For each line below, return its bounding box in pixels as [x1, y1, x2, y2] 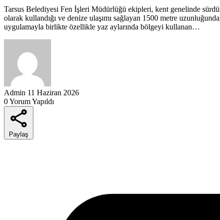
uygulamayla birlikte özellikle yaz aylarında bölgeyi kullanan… [4, 22, 200, 31]
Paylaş [9, 130, 28, 138]
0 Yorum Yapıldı [4, 97, 54, 106]
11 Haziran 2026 [27, 88, 79, 97]
